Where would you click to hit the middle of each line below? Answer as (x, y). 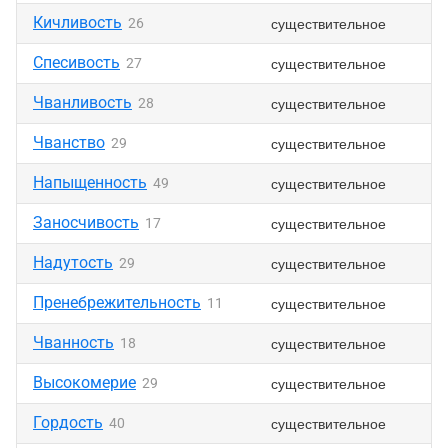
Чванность (73, 342)
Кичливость (77, 22)
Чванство (69, 142)
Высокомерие (84, 382)
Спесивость (76, 62)
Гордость (68, 422)
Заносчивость (86, 222)
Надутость (73, 262)
